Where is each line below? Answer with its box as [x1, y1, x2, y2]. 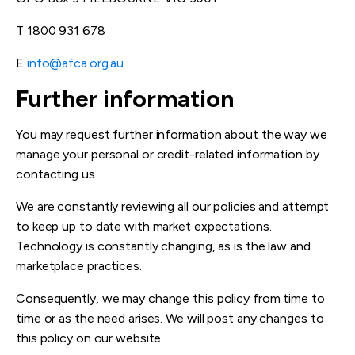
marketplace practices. [16, 258, 142, 274]
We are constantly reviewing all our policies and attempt [16, 199, 330, 215]
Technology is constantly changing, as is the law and [16, 239, 311, 254]
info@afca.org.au [26, 55, 124, 71]
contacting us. [16, 166, 97, 182]
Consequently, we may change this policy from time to [16, 291, 325, 307]
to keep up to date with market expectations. [16, 219, 275, 235]
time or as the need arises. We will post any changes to [16, 311, 324, 326]
